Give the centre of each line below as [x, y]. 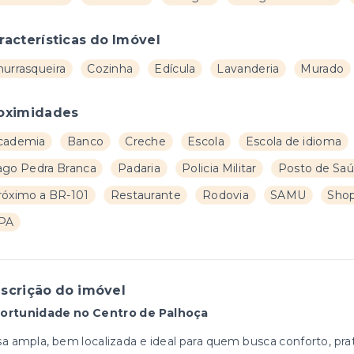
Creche [146, 141]
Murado [322, 69]
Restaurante [145, 195]
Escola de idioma [294, 141]
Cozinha [110, 69]
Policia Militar [219, 168]
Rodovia [226, 195]
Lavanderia [248, 69]
